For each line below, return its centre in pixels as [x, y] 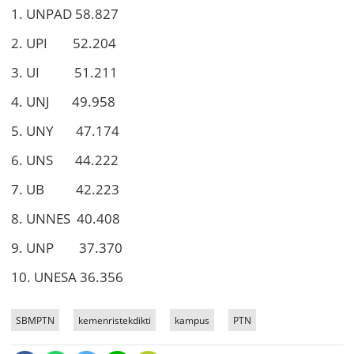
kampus [192, 320]
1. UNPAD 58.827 [65, 14]
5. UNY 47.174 [65, 131]
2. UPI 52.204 [64, 43]
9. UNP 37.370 [67, 248]
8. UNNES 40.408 [66, 219]
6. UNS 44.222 [65, 160]
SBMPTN [35, 320]
